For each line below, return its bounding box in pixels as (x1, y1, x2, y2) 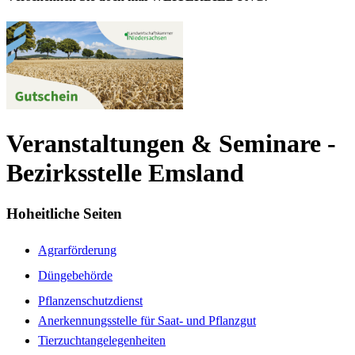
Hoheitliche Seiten (6, 204, 122, 222)
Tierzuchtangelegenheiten (38, 333, 166, 347)
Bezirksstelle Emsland (6, 158, 244, 188)
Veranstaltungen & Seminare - (6, 129, 336, 158)
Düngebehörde (38, 268, 113, 282)
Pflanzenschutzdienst (38, 293, 143, 307)
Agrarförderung (38, 242, 116, 257)
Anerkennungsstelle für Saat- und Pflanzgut (38, 313, 256, 327)
